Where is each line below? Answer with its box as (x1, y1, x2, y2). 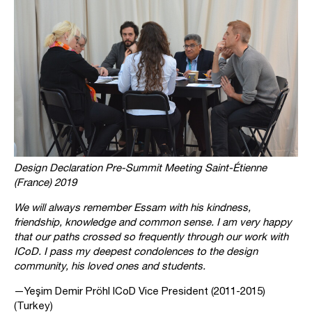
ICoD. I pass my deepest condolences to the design (14, 244, 258, 257)
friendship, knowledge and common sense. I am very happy (14, 215, 292, 228)
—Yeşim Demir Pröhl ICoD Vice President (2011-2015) (14, 284, 265, 297)
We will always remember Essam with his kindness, (14, 201, 251, 213)
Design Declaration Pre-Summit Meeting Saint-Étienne (14, 161, 267, 173)
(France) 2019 (14, 175, 77, 188)
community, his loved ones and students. (14, 259, 205, 272)
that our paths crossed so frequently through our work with (14, 230, 288, 242)
